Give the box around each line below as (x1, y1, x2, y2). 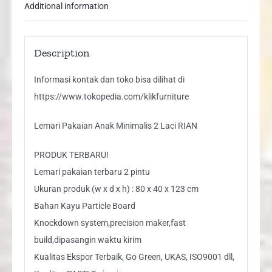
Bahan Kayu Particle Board (33, 200, 135, 211)
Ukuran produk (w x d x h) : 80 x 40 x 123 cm (33, 183, 199, 194)
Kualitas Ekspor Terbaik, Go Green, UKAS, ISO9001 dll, (33, 251, 234, 262)
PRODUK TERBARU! (33, 149, 109, 160)
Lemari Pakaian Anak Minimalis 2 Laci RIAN (33, 120, 197, 131)
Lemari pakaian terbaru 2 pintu (33, 166, 150, 177)
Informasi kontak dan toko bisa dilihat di (33, 74, 185, 84)
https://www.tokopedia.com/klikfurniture (33, 91, 189, 101)
